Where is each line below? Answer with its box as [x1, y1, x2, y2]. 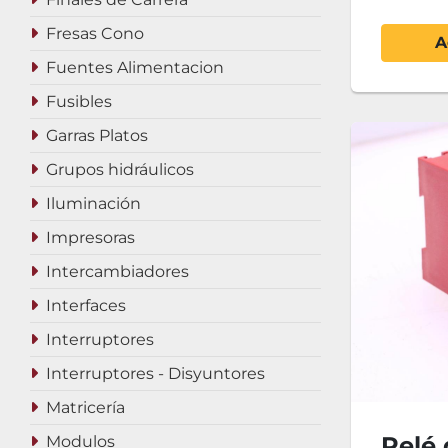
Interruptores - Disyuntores [46, 364, 265, 383]
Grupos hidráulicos [46, 160, 194, 179]
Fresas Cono [46, 24, 144, 43]
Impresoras [46, 228, 135, 247]
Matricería [46, 398, 125, 417]
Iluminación [46, 194, 141, 213]
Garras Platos [46, 126, 148, 145]
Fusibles [46, 92, 112, 111]
